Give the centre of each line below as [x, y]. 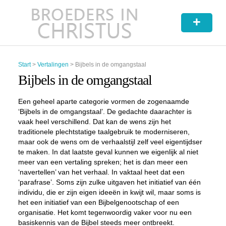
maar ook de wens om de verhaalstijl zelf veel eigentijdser [110, 142]
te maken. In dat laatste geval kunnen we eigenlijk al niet [108, 152]
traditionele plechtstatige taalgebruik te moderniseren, [104, 132]
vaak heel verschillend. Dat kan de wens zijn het [94, 122]
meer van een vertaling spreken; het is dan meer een [103, 162]
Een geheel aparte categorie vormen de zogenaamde [103, 101]
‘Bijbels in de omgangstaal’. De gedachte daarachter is [105, 111]
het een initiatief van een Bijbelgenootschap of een [98, 202]
